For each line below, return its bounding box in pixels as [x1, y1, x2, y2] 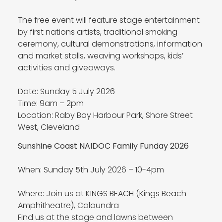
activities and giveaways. [17, 61, 115, 73]
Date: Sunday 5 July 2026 [17, 85, 115, 97]
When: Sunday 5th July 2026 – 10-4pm [17, 164, 164, 175]
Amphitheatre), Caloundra [17, 200, 119, 211]
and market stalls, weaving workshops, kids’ [17, 50, 183, 61]
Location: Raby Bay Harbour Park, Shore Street [17, 109, 193, 121]
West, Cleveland [17, 121, 80, 133]
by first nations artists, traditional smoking [17, 26, 177, 38]
